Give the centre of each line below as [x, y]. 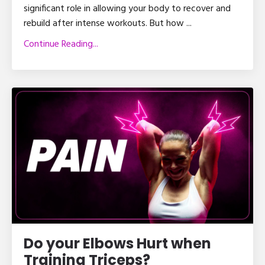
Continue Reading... [61, 45]
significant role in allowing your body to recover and [127, 9]
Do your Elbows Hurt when [117, 243]
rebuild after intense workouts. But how [105, 24]
